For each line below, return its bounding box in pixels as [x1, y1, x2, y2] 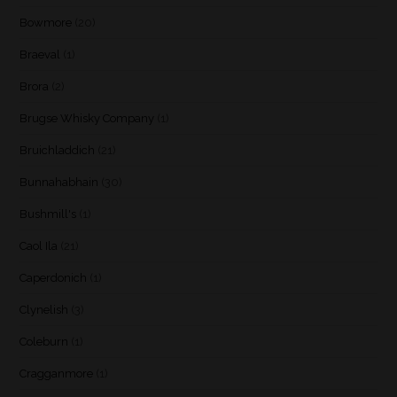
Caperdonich [19, 270, 88, 284]
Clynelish [19, 302, 69, 316]
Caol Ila [19, 238, 58, 253]
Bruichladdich [19, 143, 96, 157]
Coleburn [19, 334, 69, 348]
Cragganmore [19, 366, 94, 380]
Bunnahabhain [19, 175, 99, 189]
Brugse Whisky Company [19, 111, 155, 125]
